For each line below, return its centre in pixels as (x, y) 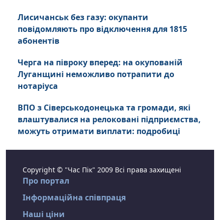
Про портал (46, 181)
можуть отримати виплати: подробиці (99, 131)
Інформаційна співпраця (74, 197)
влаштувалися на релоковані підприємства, (109, 119)
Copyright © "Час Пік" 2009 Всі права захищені (102, 170)
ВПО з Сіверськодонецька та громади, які (104, 108)
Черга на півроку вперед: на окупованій (100, 62)
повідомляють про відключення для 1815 (102, 29)
